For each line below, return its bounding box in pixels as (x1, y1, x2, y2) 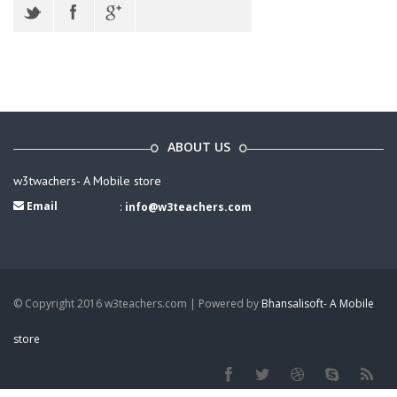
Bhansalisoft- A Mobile (261, 296, 374, 312)
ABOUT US (167, 138, 230, 156)
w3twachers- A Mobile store (13, 173, 161, 190)
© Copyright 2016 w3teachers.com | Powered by (13, 296, 261, 312)
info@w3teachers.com (124, 199, 252, 215)
